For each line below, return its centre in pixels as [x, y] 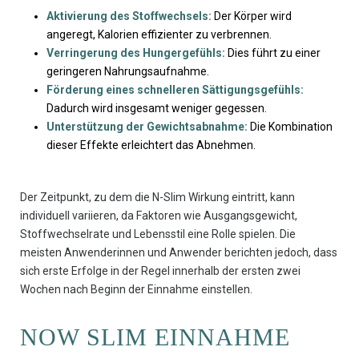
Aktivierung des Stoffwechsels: [129, 16]
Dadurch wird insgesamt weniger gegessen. [156, 109]
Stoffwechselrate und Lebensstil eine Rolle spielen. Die [158, 234]
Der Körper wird [251, 16]
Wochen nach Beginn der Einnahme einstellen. [136, 290]
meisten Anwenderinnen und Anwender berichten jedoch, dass [179, 253]
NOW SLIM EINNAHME [155, 337]
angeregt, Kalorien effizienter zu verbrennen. [159, 35]
